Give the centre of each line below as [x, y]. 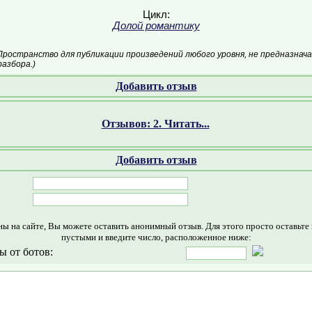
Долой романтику [156, 26]
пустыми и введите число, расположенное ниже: [156, 237]
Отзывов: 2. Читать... [155, 124]
